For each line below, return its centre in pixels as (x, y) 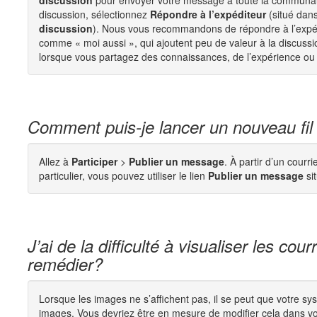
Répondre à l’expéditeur (208, 14)
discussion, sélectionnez (94, 14)
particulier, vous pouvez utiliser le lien (123, 175)
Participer (94, 161)
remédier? (65, 264)
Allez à (55, 161)
